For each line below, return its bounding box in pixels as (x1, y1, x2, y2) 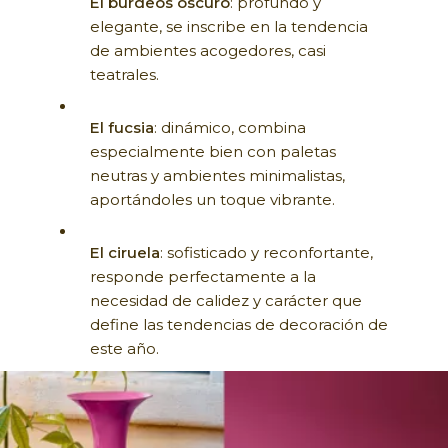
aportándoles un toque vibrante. (90, 190, 335, 210)
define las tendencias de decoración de (90, 315, 388, 335)
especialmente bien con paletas (90, 142, 336, 162)
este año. (90, 339, 159, 359)
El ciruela (90, 243, 160, 263)
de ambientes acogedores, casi (90, 41, 326, 61)
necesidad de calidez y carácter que (90, 291, 362, 311)
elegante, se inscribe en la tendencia (90, 17, 368, 37)
